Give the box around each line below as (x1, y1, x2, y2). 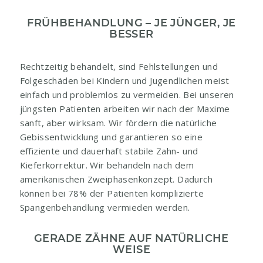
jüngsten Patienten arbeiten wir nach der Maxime (19, 103, 230, 115)
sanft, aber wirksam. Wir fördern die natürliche (19, 117, 217, 129)
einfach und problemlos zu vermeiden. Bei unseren (19, 89, 234, 101)
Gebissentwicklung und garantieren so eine (19, 131, 203, 143)
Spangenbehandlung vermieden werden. (19, 201, 190, 214)
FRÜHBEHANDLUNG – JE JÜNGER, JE (27, 18, 236, 29)
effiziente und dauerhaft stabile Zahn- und (19, 145, 198, 157)
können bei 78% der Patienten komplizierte (19, 187, 204, 200)
